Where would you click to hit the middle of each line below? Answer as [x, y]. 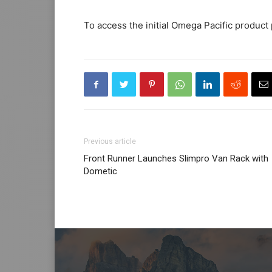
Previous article [110, 142]
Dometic [100, 172]
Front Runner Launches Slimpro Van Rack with [176, 159]
